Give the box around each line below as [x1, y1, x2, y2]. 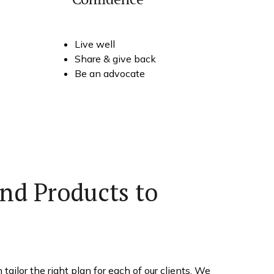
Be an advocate [75, 67, 145, 80]
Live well [75, 37, 115, 50]
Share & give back [75, 52, 156, 65]
